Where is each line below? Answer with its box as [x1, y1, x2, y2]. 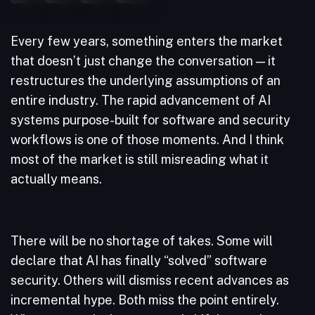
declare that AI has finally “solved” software [11, 253, 267, 268]
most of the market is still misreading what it [11, 152, 269, 167]
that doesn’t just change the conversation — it [11, 53, 276, 68]
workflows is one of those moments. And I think [11, 132, 284, 147]
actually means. [11, 172, 105, 186]
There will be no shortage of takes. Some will [11, 233, 273, 248]
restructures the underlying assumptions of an [11, 73, 281, 88]
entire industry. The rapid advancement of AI [11, 93, 271, 108]
